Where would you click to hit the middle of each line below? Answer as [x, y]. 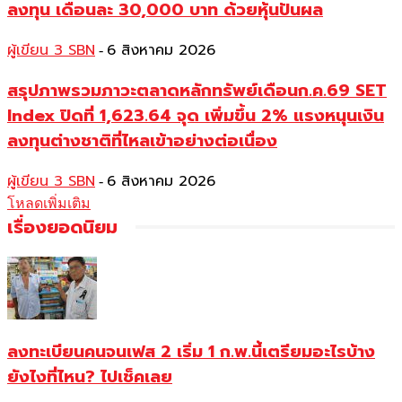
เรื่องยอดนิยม [62, 227]
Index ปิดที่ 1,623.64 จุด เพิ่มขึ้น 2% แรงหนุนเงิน [196, 115]
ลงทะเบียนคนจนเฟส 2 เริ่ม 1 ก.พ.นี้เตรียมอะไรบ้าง [191, 352]
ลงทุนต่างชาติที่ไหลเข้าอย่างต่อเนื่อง [142, 140]
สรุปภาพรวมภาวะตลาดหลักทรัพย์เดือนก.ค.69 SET [197, 90]
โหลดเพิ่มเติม [49, 203]
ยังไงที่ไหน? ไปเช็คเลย [90, 377]
